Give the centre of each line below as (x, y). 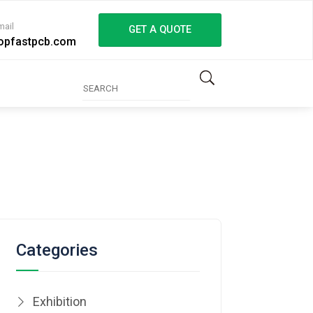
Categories (57, 250)
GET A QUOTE (160, 30)
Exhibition (60, 301)
